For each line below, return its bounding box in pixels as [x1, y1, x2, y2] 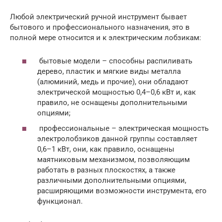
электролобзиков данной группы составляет [37, 134, 197, 143]
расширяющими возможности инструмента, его [37, 186, 207, 195]
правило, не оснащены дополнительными [37, 98, 187, 107]
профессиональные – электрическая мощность [37, 124, 209, 133]
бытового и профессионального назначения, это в [10, 23, 190, 32]
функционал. [37, 197, 83, 206]
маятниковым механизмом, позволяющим [37, 155, 190, 164]
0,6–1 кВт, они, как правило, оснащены [37, 145, 174, 154]
